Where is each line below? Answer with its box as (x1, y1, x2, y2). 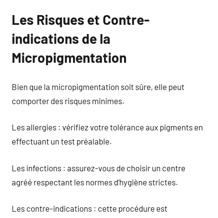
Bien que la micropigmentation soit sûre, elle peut (12, 81, 184, 91)
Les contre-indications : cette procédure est (12, 203, 167, 213)
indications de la (12, 30, 110, 47)
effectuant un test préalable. (12, 136, 112, 146)
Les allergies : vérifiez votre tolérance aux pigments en (12, 122, 203, 132)
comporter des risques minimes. (12, 95, 125, 106)
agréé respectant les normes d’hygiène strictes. (12, 177, 178, 187)
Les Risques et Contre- (12, 11, 149, 28)
